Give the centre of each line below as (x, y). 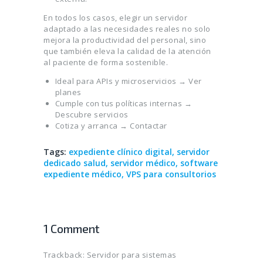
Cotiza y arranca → (92, 126)
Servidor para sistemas (131, 255)
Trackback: (65, 255)
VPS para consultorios (171, 174)
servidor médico (143, 163)
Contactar (149, 126)
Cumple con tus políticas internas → (123, 104)
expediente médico (82, 174)
